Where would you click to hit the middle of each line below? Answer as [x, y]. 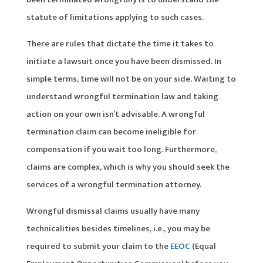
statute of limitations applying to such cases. [115, 17]
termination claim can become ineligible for [111, 131]
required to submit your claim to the [97, 246]
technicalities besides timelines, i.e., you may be [118, 228]
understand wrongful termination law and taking [122, 96]
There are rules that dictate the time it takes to [120, 43]
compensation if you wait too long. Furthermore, [121, 149]
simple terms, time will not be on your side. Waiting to [131, 79]
